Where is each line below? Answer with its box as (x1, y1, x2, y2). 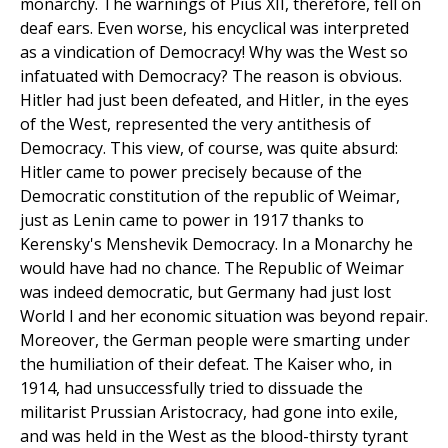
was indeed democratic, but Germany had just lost (20, 281, 391, 304)
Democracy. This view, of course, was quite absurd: (20, 137, 398, 160)
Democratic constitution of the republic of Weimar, (20, 185, 400, 208)
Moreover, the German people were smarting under (20, 329, 410, 352)
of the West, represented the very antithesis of (20, 113, 371, 136)
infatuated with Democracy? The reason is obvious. (20, 65, 402, 88)
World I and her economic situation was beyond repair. (20, 305, 428, 328)
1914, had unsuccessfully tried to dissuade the (20, 377, 363, 400)
